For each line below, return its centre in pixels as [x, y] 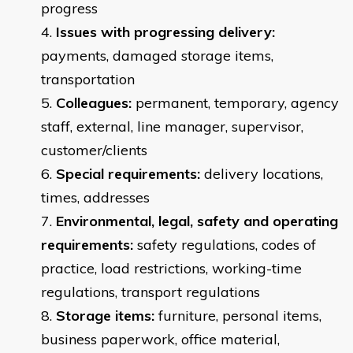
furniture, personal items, [238, 316]
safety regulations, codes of [225, 245]
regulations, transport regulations [150, 292]
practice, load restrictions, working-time [171, 269]
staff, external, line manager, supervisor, [172, 127]
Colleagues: [94, 103]
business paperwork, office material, [160, 340]
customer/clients [94, 150]
